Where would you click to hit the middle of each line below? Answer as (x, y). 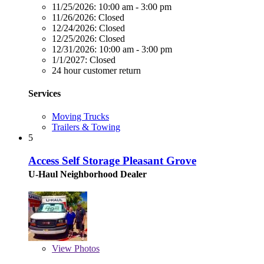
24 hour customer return (96, 70)
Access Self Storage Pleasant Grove (112, 160)
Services (44, 93)
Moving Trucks (80, 117)
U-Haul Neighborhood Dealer (88, 174)
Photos (86, 248)
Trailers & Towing (86, 127)
